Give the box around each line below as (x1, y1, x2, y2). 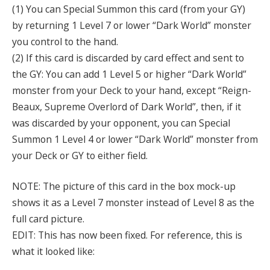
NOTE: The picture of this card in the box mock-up (12, 180, 236, 193)
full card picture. (12, 212, 84, 226)
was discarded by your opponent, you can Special (12, 116, 230, 130)
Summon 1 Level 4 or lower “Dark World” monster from (12, 132, 258, 146)
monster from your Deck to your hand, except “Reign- (12, 83, 251, 97)
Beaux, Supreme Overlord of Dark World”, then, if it (12, 99, 241, 113)
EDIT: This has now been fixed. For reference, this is (12, 228, 242, 242)
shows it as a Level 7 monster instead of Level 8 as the (12, 196, 254, 210)
